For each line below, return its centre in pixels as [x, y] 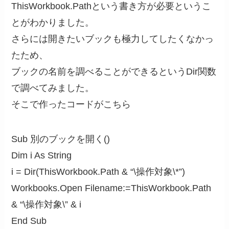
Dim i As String [42, 156]
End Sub [29, 221]
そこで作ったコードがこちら [71, 105]
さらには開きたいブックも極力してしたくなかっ [113, 39]
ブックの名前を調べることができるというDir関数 [114, 72]
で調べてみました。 [53, 88]
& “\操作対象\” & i [47, 205]
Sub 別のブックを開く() [61, 139]
